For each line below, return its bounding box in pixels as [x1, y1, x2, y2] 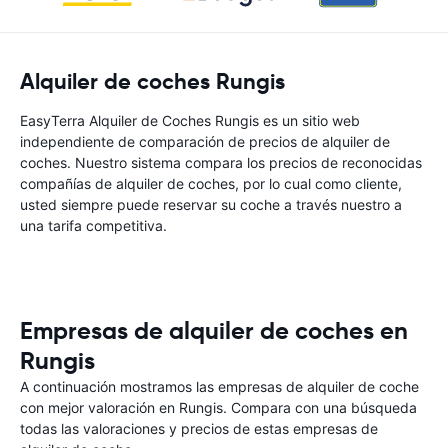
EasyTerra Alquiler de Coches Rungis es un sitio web [20, 112, 360, 129]
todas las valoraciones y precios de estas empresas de [20, 420, 378, 437]
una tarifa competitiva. [20, 217, 167, 234]
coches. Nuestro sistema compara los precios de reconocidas [20, 154, 422, 171]
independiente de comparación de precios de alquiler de [20, 133, 390, 150]
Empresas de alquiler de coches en [20, 316, 408, 346]
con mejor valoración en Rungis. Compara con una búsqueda [20, 399, 417, 416]
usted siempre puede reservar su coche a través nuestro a [20, 196, 402, 213]
